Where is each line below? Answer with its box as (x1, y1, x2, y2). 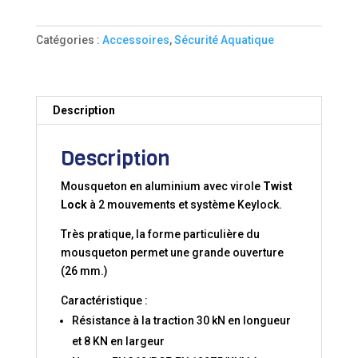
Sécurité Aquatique (173, 33, 274, 46)
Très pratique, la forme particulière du (60, 227, 260, 241)
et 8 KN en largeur (71, 334, 165, 348)
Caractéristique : (60, 293, 148, 307)
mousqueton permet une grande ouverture (60, 245, 284, 259)
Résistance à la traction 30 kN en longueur (71, 313, 291, 327)
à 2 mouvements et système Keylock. (86, 197, 282, 211)
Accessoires (101, 33, 169, 46)
